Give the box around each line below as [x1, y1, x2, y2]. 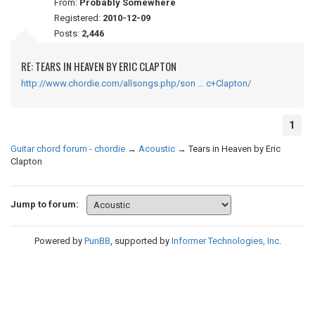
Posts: [54, 28, 82, 39]
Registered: [54, 13, 103, 23]
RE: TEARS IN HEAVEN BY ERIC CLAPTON [21, 58, 176, 74]
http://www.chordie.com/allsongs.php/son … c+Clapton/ [21, 78, 251, 89]
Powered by [34, 236, 84, 246]
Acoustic [139, 143, 175, 154]
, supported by [110, 236, 172, 246]
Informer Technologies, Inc [171, 236, 279, 246]
